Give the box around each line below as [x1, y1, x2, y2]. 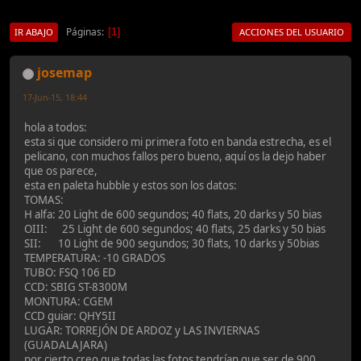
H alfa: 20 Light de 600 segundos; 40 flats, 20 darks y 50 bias [24, 206, 322, 222]
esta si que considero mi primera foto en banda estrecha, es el [24, 134, 331, 149]
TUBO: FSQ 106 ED [24, 264, 116, 280]
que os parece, [24, 163, 98, 178]
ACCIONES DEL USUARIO [239, 26, 344, 39]
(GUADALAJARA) [24, 337, 107, 352]
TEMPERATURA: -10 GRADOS [24, 250, 165, 265]
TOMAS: [24, 192, 64, 207]
